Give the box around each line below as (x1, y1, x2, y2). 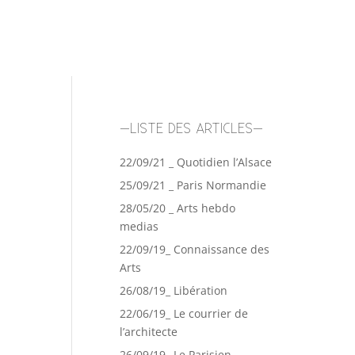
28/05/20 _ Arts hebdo (120, 200, 235, 216)
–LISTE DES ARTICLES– (120, 120, 263, 137)
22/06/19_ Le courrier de (120, 305, 248, 321)
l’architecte (120, 323, 177, 339)
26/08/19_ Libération (120, 282, 227, 298)
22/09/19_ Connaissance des (120, 241, 269, 257)
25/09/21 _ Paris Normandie (120, 177, 266, 193)
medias (120, 218, 158, 234)
